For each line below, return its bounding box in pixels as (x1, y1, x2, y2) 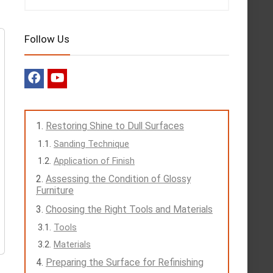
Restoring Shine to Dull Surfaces (46, 120, 184, 132)
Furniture (36, 185, 74, 197)
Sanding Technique (54, 139, 129, 149)
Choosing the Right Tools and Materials (46, 204, 213, 216)
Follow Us (24, 33, 69, 46)
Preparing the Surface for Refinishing (46, 257, 204, 269)
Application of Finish (54, 156, 135, 166)
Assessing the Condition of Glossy (46, 173, 191, 185)
